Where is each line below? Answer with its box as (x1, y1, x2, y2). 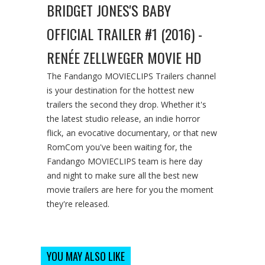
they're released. (47, 198, 109, 209)
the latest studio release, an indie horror (47, 112, 200, 124)
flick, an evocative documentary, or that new (47, 127, 217, 138)
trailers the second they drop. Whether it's (47, 98, 206, 110)
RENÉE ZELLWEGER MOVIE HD (47, 46, 201, 68)
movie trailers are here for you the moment (47, 183, 214, 195)
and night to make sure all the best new (47, 169, 198, 181)
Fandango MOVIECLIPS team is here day (47, 155, 202, 167)
